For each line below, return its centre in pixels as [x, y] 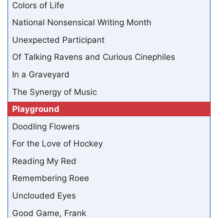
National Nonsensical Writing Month [82, 23]
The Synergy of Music [54, 92]
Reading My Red [44, 161]
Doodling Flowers [46, 126]
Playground [36, 109]
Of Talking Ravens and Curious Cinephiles [94, 57]
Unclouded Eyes [44, 196]
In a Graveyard [41, 75]
